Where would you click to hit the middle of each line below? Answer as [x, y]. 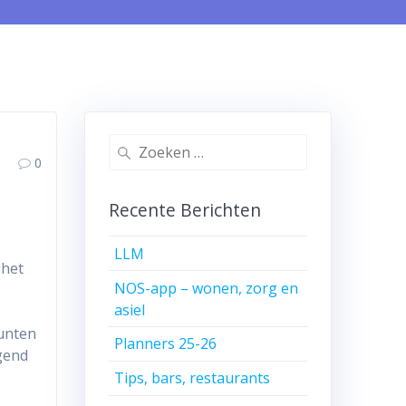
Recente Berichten [184, 210]
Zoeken [130, 145]
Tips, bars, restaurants [193, 378]
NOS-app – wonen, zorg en [207, 288]
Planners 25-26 [166, 344]
